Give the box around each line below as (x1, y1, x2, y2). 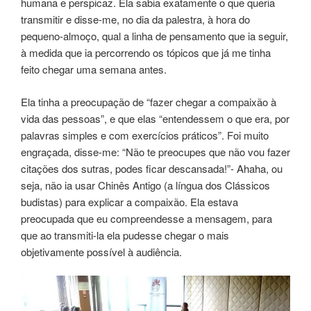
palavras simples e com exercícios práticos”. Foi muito (21, 127, 269, 142)
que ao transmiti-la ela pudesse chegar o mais (21, 227, 229, 242)
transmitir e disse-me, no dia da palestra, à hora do (21, 12, 250, 27)
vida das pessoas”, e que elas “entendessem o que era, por (21, 110, 289, 126)
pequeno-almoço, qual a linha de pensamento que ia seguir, (21, 28, 288, 44)
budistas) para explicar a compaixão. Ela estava (21, 194, 238, 209)
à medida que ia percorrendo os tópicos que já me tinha (21, 45, 271, 60)
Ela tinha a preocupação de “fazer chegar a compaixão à (21, 94, 276, 109)
